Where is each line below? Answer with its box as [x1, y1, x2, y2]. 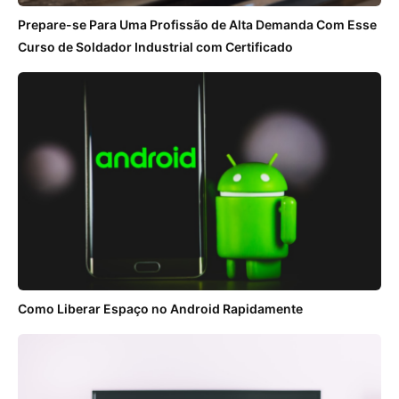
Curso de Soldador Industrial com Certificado [18, 38, 293, 54]
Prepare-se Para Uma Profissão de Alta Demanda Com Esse [18, 16, 377, 32]
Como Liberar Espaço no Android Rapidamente [18, 300, 303, 316]
